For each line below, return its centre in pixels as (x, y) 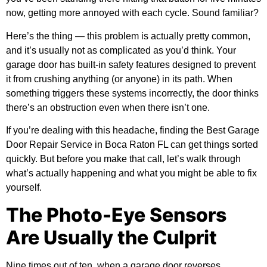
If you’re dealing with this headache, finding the (106, 131)
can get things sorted (213, 145)
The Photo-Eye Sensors (116, 215)
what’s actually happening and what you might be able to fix (131, 173)
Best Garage (233, 131)
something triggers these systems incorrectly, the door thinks (132, 93)
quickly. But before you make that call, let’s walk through (123, 159)
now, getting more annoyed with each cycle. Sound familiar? (132, 13)
